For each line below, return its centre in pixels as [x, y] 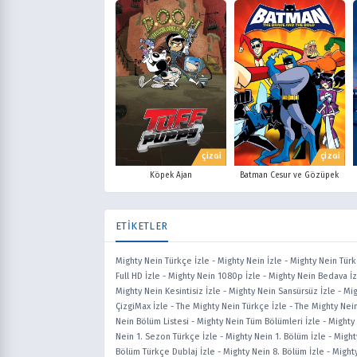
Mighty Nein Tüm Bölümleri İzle [259, 322]
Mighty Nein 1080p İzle [214, 277]
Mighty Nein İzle [250, 261]
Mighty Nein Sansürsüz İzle [282, 292]
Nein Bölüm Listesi [152, 322]
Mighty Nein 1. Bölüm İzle [276, 337]
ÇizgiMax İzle [142, 307]
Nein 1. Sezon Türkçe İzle [167, 337]
